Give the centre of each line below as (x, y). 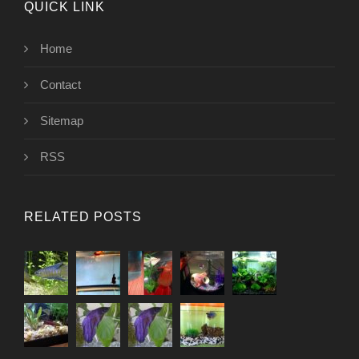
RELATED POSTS (83, 217)
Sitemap (62, 121)
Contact (61, 85)
